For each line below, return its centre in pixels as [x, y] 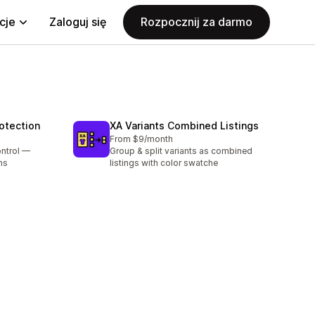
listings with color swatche [164, 163]
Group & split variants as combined [181, 151]
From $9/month [141, 139]
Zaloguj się [78, 22]
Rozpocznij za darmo [197, 22]
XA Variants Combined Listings [184, 126]
